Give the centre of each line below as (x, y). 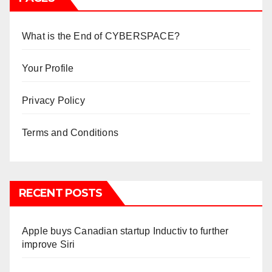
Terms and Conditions (70, 133)
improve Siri (49, 244)
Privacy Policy (53, 100)
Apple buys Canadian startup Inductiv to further (125, 231)
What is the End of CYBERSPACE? (101, 36)
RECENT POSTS (61, 193)
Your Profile (48, 68)
